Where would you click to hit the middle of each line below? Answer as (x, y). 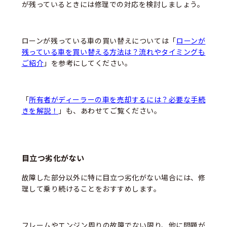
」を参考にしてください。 (88, 63)
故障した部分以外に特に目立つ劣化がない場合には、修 (113, 178)
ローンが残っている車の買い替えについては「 (99, 40)
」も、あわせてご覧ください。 (110, 110)
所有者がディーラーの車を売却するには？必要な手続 (117, 99)
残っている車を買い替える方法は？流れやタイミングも (113, 51)
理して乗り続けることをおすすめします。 (91, 189)
